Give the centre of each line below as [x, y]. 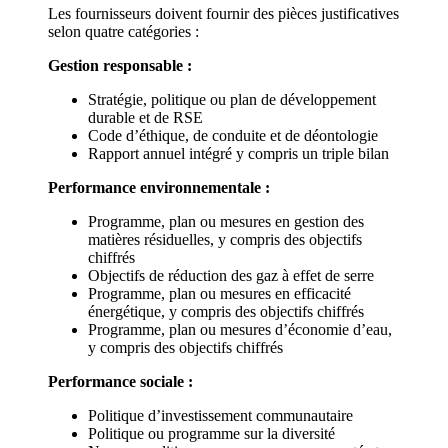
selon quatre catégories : [123, 31]
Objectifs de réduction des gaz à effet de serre [231, 275]
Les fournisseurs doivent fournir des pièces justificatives [223, 13]
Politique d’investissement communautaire [220, 415]
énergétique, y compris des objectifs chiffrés [226, 311]
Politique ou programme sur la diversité [211, 433]
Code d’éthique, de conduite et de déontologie [233, 135]
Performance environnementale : [159, 187]
